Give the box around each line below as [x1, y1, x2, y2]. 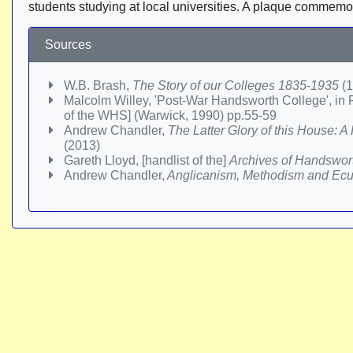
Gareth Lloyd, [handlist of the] [64, 154, 229, 167]
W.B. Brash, [64, 79, 132, 92]
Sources [45, 38, 91, 51]
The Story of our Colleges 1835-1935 [132, 79, 339, 92]
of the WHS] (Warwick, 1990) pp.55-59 [64, 109, 277, 122]
